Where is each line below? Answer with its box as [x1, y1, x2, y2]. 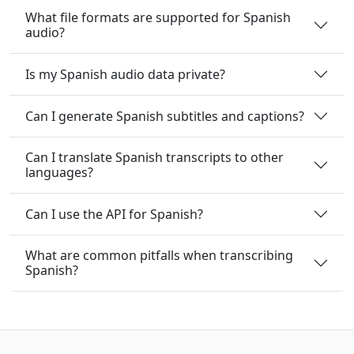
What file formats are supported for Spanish [25, 9, 291, 26]
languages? [25, 164, 93, 181]
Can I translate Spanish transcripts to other [25, 149, 284, 166]
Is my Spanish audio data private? [25, 65, 225, 83]
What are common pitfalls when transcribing [25, 247, 293, 264]
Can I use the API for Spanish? [25, 205, 203, 223]
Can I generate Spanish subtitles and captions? [25, 107, 304, 125]
